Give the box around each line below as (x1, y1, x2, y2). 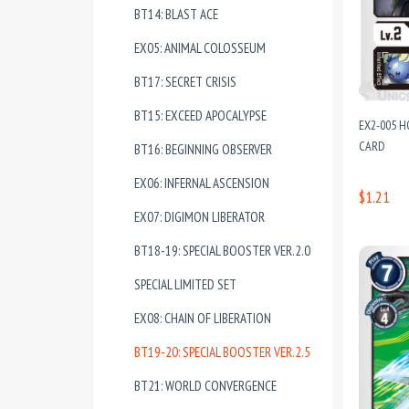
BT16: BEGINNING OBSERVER (134, 141, 272, 158)
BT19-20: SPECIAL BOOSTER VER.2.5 (134, 343, 310, 361)
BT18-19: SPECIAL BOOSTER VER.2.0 (134, 242, 310, 259)
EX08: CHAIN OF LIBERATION (134, 309, 271, 327)
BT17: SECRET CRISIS (134, 73, 236, 90)
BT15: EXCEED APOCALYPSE (134, 107, 267, 124)
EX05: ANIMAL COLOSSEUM (134, 39, 266, 57)
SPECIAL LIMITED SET (134, 276, 236, 293)
